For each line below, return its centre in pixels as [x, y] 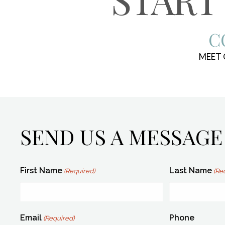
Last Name [190, 170]
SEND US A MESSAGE [121, 136]
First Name [41, 170]
